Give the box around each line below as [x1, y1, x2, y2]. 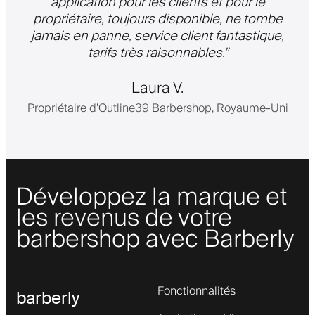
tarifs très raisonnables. [87, 41, 224, 64]
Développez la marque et [16, 176, 287, 218]
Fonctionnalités [157, 281, 236, 301]
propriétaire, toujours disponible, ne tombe [32, 7, 283, 30]
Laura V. [131, 75, 184, 101]
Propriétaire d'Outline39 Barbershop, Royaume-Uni [27, 98, 288, 118]
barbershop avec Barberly [16, 219, 295, 260]
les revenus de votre [16, 198, 232, 239]
